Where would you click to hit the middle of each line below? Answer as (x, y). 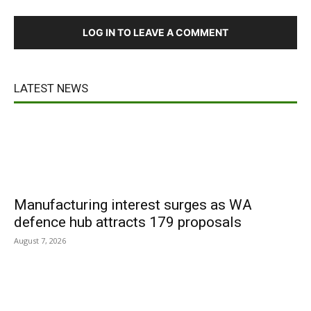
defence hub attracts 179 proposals (128, 222)
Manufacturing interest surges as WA (133, 205)
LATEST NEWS (51, 88)
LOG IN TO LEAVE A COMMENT (155, 32)
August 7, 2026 (40, 241)
